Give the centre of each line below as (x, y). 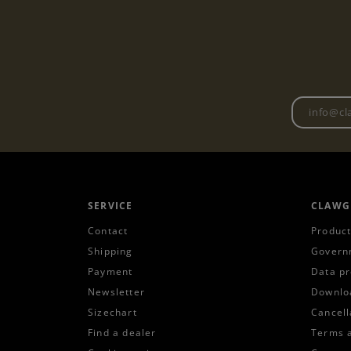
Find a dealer (122, 333)
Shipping (110, 251)
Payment (110, 272)
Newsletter (116, 292)
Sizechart (112, 313)
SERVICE (110, 206)
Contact (108, 231)
